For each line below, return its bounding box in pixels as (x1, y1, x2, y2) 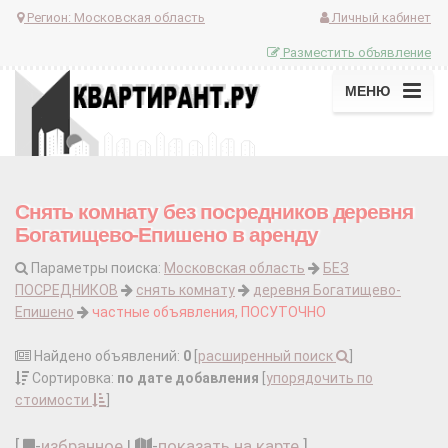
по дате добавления (117, 370, 259, 387)
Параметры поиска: (28, 260, 164, 277)
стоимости (15, 392, 92, 409)
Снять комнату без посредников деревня (15, 200, 414, 224)
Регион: (24, 9, 74, 25)
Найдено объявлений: (31, 348, 183, 365)
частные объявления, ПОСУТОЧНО (92, 304, 326, 321)
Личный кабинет (329, 9, 431, 25)
